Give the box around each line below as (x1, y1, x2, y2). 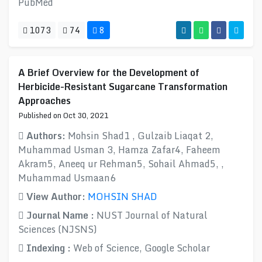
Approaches (18, 93, 71, 108)
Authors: (24, 128, 68, 143)
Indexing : (24, 240, 73, 256)
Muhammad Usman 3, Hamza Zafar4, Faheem (18, 142, 220, 157)
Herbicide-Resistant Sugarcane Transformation (18, 79, 227, 94)
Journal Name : (24, 208, 96, 223)
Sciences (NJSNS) (18, 222, 97, 237)
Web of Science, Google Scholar (73, 240, 210, 256)
